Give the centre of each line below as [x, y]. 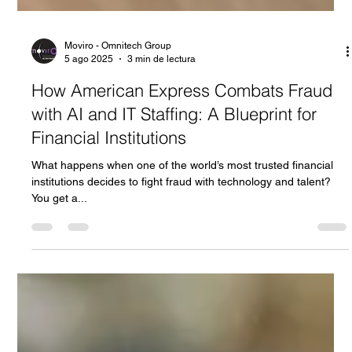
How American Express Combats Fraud [182, 128]
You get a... [60, 236]
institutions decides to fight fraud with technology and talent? [181, 219]
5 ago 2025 [89, 96]
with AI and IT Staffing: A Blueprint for [174, 152]
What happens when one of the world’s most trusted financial [183, 203]
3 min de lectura [162, 96]
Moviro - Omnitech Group [118, 83]
